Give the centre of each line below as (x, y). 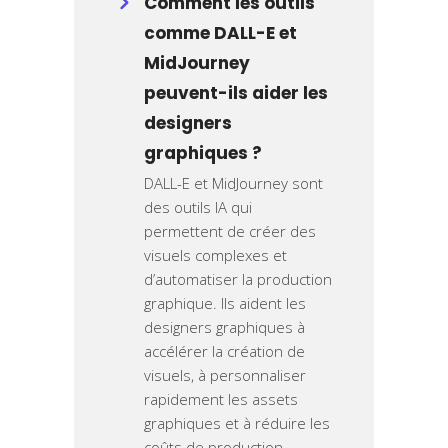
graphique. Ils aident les (225, 303)
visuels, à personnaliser (225, 375)
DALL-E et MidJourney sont (233, 183)
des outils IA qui (198, 207)
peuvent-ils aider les (236, 93)
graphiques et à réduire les (237, 423)
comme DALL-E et (220, 33)
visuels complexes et (215, 255)
